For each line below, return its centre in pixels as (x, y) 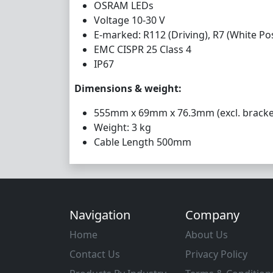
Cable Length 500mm (143, 142)
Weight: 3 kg (122, 127)
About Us (207, 234)
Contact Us (95, 254)
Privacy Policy (216, 254)
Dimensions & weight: (128, 88)
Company (212, 214)
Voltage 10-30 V (129, 20)
